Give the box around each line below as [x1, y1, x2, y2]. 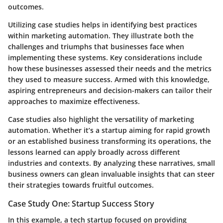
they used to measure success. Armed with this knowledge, [8, 75, 210, 85]
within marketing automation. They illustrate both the [8, 31, 194, 41]
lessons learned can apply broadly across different [8, 147, 180, 157]
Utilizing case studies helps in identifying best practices [8, 20, 197, 30]
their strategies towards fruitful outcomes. [8, 180, 154, 190]
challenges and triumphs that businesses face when [8, 42, 184, 52]
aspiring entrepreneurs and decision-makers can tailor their [8, 86, 212, 96]
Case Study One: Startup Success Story [8, 198, 154, 210]
